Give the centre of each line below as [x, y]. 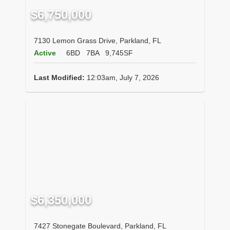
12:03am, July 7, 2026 [122, 77]
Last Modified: [59, 77]
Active [45, 53]
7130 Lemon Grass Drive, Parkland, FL [98, 40]
